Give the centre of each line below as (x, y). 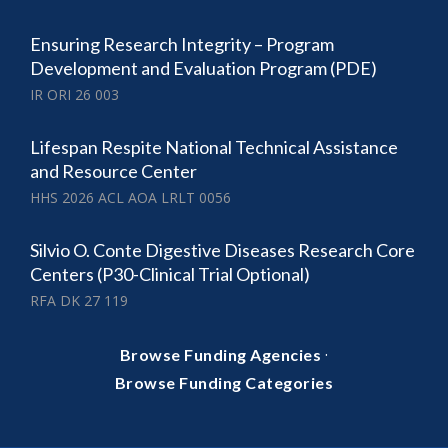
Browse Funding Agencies (220, 355)
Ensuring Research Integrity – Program (182, 44)
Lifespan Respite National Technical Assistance (214, 147)
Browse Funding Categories (224, 383)
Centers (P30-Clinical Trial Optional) (170, 274)
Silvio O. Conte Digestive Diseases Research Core (222, 250)
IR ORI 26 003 (74, 95)
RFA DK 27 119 (79, 301)
